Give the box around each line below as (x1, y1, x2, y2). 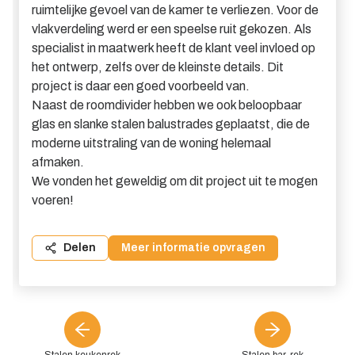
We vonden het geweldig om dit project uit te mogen (32, 174, 318, 188)
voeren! (32, 193, 74, 207)
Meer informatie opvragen (121, 242, 265, 254)
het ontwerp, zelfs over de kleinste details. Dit (32, 60, 284, 74)
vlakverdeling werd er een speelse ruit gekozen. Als (32, 22, 311, 36)
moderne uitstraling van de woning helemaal (32, 136, 271, 150)
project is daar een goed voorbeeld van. (32, 79, 250, 93)
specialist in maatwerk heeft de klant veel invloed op (32, 41, 315, 55)
